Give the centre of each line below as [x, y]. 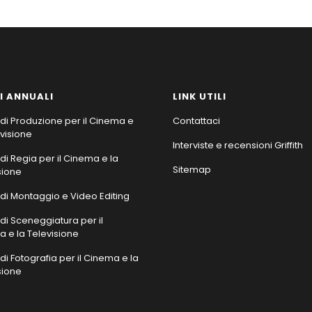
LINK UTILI [200, 96]
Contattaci [196, 120]
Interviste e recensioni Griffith [238, 145]
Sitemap [192, 169]
